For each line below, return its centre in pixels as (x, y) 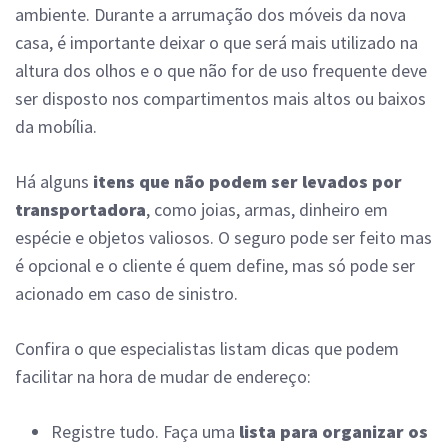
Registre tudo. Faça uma (145, 432)
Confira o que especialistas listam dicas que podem (207, 349)
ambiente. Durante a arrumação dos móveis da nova (210, 15)
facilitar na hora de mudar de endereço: (163, 377)
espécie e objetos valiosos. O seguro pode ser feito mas (223, 238)
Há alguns (54, 182)
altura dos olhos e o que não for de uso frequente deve (221, 71)
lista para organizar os (333, 432)
